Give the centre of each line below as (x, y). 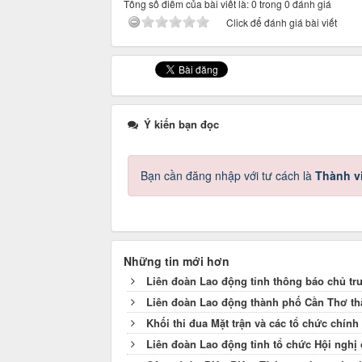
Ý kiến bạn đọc (180, 124)
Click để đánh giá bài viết (282, 23)
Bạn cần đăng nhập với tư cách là (228, 176)
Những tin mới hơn (177, 261)
